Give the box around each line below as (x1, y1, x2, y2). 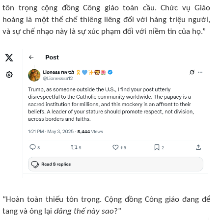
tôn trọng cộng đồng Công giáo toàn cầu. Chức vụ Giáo (2, 4, 210, 12)
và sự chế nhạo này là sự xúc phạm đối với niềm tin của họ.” (2, 27, 206, 36)
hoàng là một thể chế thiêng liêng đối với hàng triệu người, (2, 16, 210, 24)
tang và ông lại (2, 207, 54, 216)
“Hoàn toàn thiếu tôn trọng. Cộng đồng (2, 195, 145, 204)
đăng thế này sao (54, 207, 114, 216)
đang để (179, 195, 210, 204)
